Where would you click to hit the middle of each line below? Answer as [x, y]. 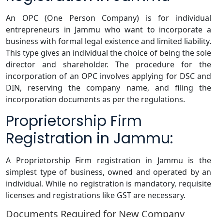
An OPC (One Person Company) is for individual [108, 18]
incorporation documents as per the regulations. [95, 100]
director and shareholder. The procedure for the [108, 65]
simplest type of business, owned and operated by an [108, 172]
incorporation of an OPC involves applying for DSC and [108, 76]
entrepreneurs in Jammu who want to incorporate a [108, 30]
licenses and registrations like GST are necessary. [96, 195]
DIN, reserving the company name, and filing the [108, 88]
